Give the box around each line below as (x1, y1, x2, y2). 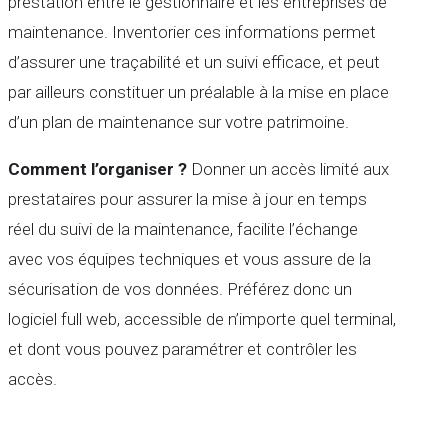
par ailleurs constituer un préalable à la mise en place (8, 81, 389, 102)
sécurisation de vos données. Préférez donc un (8, 278, 352, 299)
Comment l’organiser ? (8, 158, 187, 179)
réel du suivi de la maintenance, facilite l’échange (8, 218, 358, 239)
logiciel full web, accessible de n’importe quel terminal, (8, 308, 396, 329)
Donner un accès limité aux (187, 158, 389, 179)
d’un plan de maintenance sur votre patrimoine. (8, 111, 349, 132)
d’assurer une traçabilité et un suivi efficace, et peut (8, 51, 380, 72)
